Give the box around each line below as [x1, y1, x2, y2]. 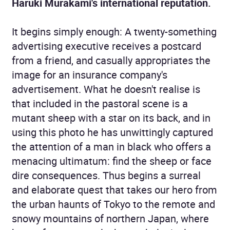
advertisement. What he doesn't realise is [12, 82, 200, 96]
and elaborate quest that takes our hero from [12, 182, 217, 197]
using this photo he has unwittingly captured [12, 125, 213, 139]
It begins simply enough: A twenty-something [12, 24, 217, 39]
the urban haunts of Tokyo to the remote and [12, 197, 215, 211]
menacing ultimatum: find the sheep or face [12, 154, 212, 168]
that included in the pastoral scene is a [12, 96, 188, 110]
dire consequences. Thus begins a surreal [12, 168, 201, 182]
